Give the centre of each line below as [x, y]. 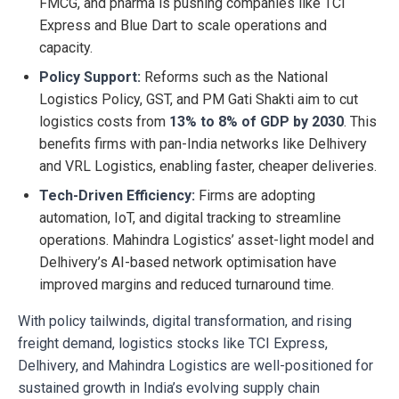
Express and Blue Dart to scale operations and [183, 26]
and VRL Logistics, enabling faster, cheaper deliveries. [208, 167]
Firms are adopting [255, 196]
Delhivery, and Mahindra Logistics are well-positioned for [195, 366]
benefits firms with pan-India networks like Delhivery [203, 144]
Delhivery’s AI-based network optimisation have [188, 263]
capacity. [66, 48]
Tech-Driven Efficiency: [117, 196]
